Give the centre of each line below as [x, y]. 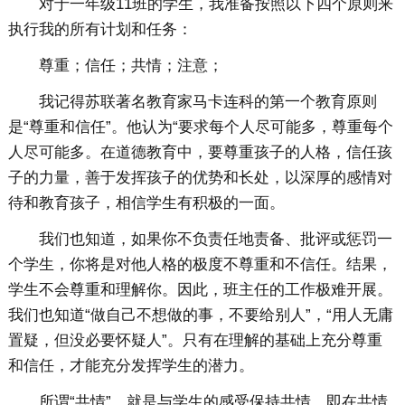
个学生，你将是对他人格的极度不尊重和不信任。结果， [200, 265]
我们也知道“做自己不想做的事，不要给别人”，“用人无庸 [200, 316]
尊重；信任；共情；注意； [131, 66]
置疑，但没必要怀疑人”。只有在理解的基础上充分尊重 [195, 341]
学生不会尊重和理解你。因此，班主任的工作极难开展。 [200, 290]
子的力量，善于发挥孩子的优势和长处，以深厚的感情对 [200, 178]
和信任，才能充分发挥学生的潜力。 [131, 366]
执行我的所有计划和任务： [100, 30]
